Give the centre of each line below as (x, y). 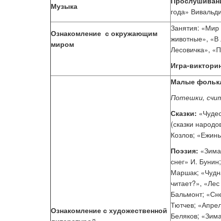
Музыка (64, 6)
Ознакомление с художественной (109, 210)
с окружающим (130, 33)
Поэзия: (185, 150)
